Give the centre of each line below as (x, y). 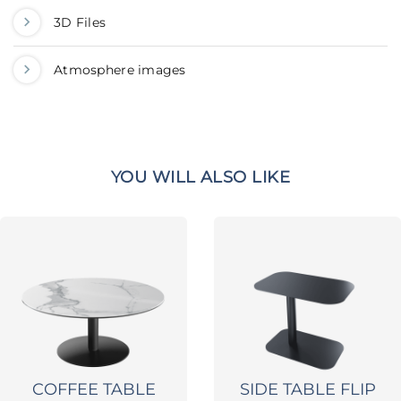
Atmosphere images (120, 70)
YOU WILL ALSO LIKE (200, 178)
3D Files (80, 23)
